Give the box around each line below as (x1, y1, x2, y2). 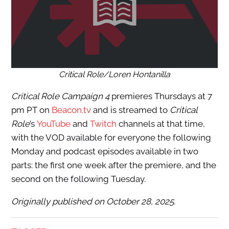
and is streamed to (90, 105, 170, 116)
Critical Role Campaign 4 (11, 91, 111, 102)
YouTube (36, 119, 71, 129)
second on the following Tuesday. (11, 174, 146, 185)
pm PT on (11, 105, 52, 116)
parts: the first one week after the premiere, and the (11, 160, 216, 171)
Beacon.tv (51, 105, 91, 116)
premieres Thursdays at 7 (111, 91, 212, 102)
